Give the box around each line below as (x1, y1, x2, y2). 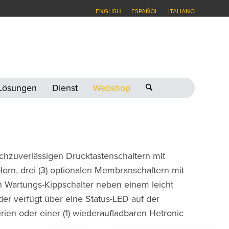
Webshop (93, 82, 130, 94)
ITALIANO (168, 8, 195, 15)
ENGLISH (96, 8, 121, 15)
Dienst (52, 82, 78, 94)
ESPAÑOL (131, 8, 158, 15)
